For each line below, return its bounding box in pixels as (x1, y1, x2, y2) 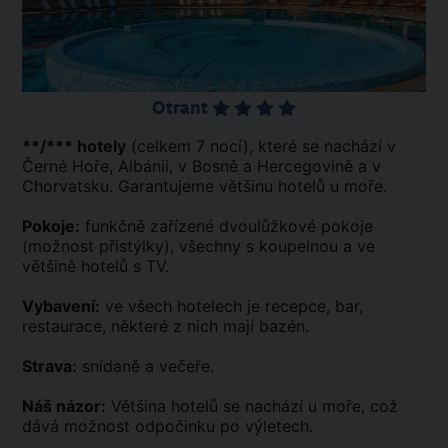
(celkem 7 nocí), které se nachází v (126, 135, 396, 156)
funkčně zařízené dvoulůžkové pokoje (80, 215, 373, 236)
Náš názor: (22, 395, 106, 416)
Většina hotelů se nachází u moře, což (106, 395, 398, 416)
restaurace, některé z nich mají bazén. (22, 315, 309, 336)
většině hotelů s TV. (22, 255, 169, 276)
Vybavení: (22, 295, 100, 316)
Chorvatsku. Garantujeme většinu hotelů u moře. (22, 175, 387, 196)
